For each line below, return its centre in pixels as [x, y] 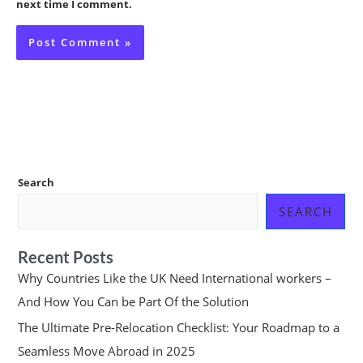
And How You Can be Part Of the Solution [133, 301]
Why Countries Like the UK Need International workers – [174, 278]
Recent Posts [65, 256]
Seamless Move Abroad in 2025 [108, 351]
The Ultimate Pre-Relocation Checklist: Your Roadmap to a [178, 328]
